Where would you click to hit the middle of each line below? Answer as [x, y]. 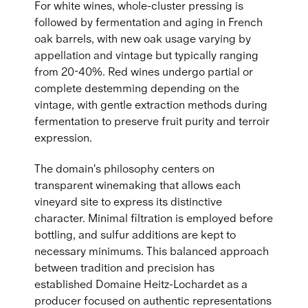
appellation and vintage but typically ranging [146, 55]
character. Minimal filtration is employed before [154, 218]
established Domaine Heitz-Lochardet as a [141, 284]
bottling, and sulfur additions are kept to [135, 234]
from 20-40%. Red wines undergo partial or [144, 71]
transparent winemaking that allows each [137, 185]
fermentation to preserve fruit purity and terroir [152, 121]
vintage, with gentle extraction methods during [151, 104]
